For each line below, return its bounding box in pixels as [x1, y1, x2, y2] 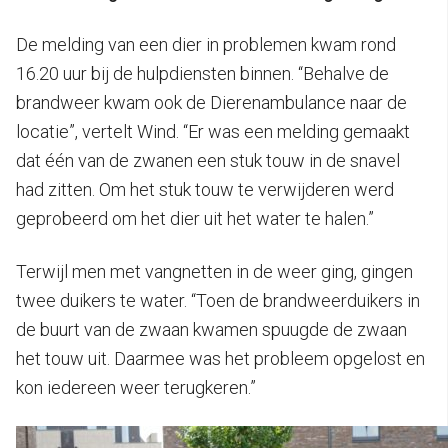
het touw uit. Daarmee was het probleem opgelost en [16, 347, 425, 369]
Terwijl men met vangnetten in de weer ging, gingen [16, 260, 413, 282]
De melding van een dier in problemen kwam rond [16, 33, 396, 55]
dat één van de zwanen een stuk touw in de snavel [16, 149, 400, 171]
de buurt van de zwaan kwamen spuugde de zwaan [16, 318, 407, 340]
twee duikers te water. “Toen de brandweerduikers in [16, 289, 420, 311]
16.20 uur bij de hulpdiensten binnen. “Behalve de [16, 62, 389, 84]
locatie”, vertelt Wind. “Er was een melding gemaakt [16, 120, 410, 142]
